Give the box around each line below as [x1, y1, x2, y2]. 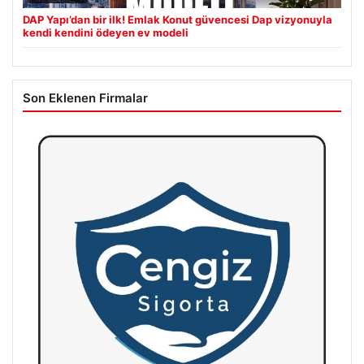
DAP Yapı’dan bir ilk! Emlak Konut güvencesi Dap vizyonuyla [23, 13, 332, 27]
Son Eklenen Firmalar [23, 90, 148, 106]
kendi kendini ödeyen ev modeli [23, 26, 188, 40]
